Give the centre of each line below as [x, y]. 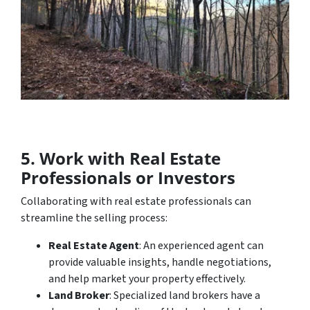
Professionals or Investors [128, 177]
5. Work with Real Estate [121, 158]
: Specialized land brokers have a [185, 295]
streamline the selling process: [94, 218]
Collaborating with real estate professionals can [136, 201]
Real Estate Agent [94, 245]
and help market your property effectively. [147, 279]
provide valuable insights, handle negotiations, [160, 262]
